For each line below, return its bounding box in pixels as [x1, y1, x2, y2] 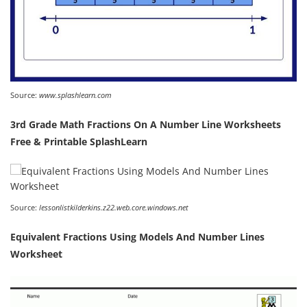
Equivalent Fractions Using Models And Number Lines [10, 230, 265, 243]
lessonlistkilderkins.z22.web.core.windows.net [39, 201, 188, 212]
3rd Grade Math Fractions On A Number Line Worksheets [10, 117, 281, 131]
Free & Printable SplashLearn [10, 134, 147, 148]
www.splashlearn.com [39, 89, 112, 100]
